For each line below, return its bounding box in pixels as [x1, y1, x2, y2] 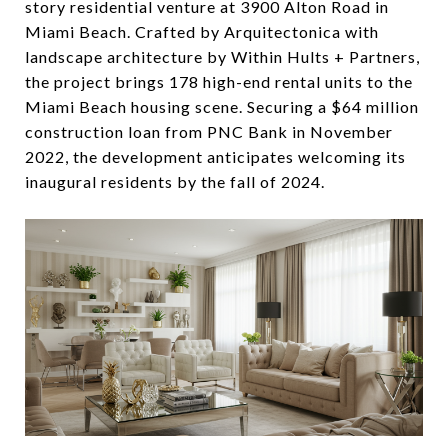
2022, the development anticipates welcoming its [25, 147, 406, 166]
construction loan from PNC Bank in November [25, 122, 393, 141]
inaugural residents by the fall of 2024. [25, 172, 325, 191]
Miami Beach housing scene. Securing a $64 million [25, 97, 419, 116]
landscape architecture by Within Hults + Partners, [25, 47, 420, 66]
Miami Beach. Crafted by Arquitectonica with [25, 22, 379, 41]
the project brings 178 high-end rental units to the [25, 72, 413, 91]
